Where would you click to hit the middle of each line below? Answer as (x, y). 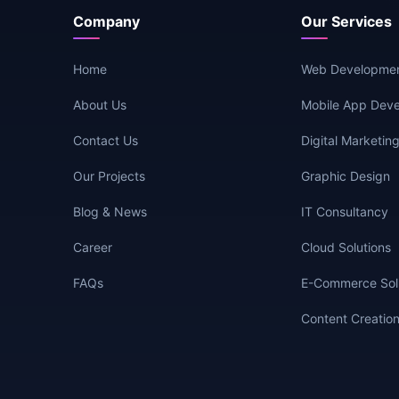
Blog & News (110, 212)
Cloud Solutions (346, 248)
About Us (100, 105)
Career (93, 248)
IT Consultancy (344, 212)
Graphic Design (345, 176)
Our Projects (109, 176)
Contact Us (106, 141)
